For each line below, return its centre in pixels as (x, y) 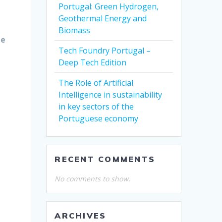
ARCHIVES (81, 216)
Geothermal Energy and (103, 19)
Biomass (75, 30)
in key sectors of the (96, 107)
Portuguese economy (99, 119)
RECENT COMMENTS (105, 159)
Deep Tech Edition (93, 63)
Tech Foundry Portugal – (105, 51)
